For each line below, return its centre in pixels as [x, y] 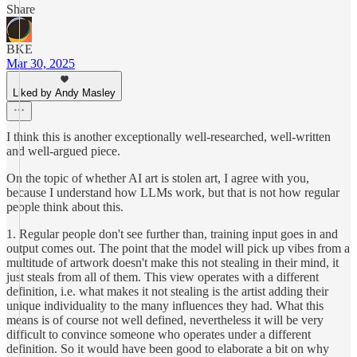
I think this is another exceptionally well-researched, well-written [169, 137]
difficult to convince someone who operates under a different [159, 334]
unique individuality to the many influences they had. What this [165, 306]
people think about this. [65, 207]
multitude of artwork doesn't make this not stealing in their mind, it [173, 263]
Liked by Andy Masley [64, 93]
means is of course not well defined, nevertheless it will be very [165, 320]
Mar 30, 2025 [41, 63]
